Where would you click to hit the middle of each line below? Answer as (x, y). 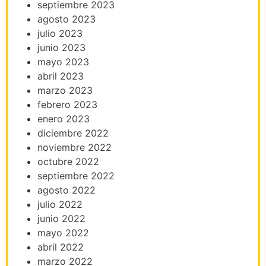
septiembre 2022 (76, 175)
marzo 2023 (65, 90)
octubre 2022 (68, 161)
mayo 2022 (63, 232)
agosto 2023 (66, 19)
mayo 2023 (63, 61)
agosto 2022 (66, 190)
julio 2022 (60, 204)
